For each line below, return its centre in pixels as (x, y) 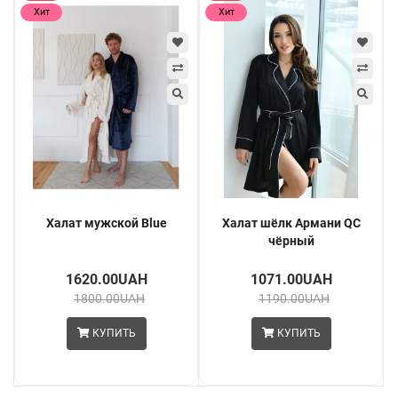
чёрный (291, 240)
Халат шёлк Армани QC (291, 223)
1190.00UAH (294, 298)
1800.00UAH (109, 298)
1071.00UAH (291, 279)
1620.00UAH (106, 279)
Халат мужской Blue (106, 223)
